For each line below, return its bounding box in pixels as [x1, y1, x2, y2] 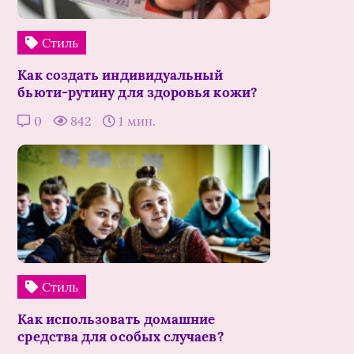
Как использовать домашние [17, 311, 216, 329]
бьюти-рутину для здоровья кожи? [17, 84, 258, 102]
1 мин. [115, 113, 156, 130]
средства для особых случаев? [17, 328, 224, 346]
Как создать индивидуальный [17, 66, 224, 85]
